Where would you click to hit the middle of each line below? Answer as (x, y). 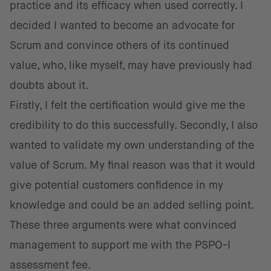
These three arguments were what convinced (123, 225)
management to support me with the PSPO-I (120, 245)
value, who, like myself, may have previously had (131, 65)
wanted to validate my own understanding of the (132, 145)
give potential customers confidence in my (116, 185)
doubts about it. (49, 85)
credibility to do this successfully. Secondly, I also (134, 125)
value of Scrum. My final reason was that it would (132, 165)
